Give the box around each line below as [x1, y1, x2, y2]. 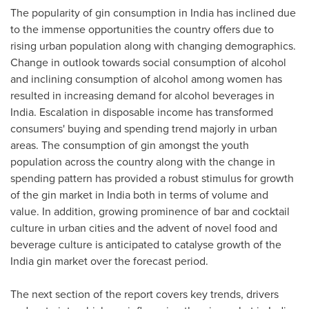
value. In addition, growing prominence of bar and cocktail [10, 203, 290, 219]
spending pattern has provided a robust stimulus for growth [10, 170, 294, 186]
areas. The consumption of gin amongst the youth [10, 137, 249, 153]
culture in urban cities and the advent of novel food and [10, 220, 277, 236]
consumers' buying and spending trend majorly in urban [10, 121, 277, 137]
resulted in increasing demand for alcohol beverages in [10, 88, 275, 103]
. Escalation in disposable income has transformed [34, 104, 273, 120]
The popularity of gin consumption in [10, 5, 190, 21]
